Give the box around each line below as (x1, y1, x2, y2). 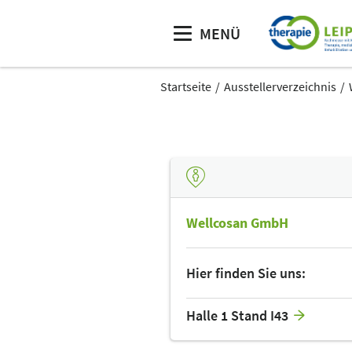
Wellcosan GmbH (186, 213, 288, 232)
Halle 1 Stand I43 (186, 306, 288, 324)
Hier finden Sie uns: (186, 263, 306, 282)
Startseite (160, 79, 211, 94)
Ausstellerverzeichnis (224, 79, 336, 94)
